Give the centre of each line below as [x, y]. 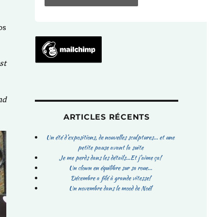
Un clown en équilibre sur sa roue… [110, 168]
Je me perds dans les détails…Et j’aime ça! [110, 157]
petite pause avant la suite [110, 147]
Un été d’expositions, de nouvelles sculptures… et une [110, 137]
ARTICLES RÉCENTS [106, 117]
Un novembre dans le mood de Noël [110, 188]
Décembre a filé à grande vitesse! [110, 178]
